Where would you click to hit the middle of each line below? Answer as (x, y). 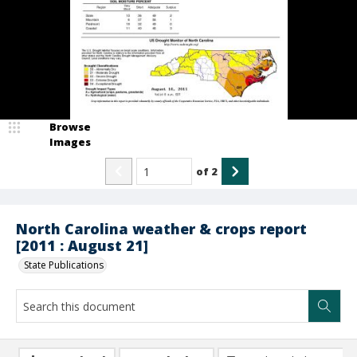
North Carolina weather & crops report (161, 229)
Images (70, 142)
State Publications (64, 265)
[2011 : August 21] (82, 245)
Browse (70, 127)
